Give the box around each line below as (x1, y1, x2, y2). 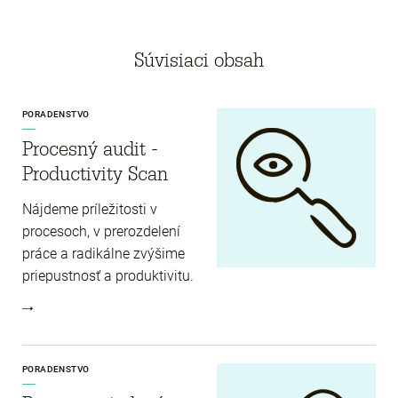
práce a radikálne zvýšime (22, 244, 185, 262)
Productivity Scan (22, 161, 168, 186)
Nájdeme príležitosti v (22, 200, 157, 218)
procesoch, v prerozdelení (22, 222, 180, 240)
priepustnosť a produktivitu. (22, 267, 194, 284)
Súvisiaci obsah (134, 47, 264, 72)
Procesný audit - (22, 136, 158, 161)
